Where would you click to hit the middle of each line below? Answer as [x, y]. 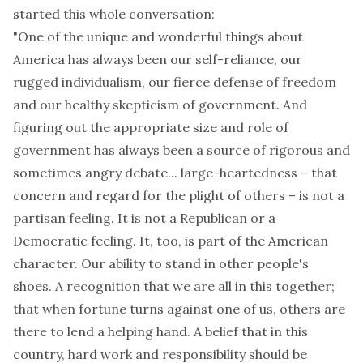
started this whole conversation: [114, 14]
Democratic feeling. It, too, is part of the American [171, 241]
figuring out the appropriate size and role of [151, 127]
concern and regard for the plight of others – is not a [179, 195]
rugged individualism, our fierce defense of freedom [175, 82]
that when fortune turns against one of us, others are [179, 309]
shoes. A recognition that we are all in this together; [174, 286]
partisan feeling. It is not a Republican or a [144, 218]
